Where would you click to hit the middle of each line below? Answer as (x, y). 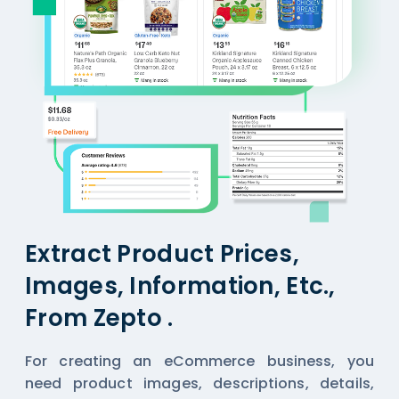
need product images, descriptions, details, (199, 384)
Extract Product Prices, (162, 254)
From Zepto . (99, 318)
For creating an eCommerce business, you (199, 362)
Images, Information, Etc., (180, 286)
